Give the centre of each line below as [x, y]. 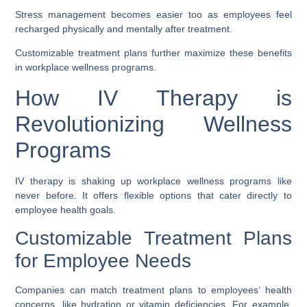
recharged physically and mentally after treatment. [124, 28]
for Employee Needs [103, 261]
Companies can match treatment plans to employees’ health [153, 290]
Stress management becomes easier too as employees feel [153, 14]
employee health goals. [66, 209]
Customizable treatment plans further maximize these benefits [153, 53]
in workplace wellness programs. [86, 67]
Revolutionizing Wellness [153, 124]
